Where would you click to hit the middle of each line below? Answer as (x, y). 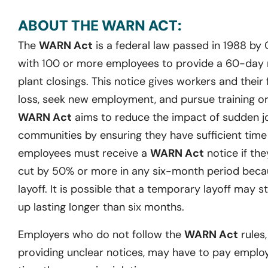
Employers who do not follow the (101, 234)
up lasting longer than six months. (101, 207)
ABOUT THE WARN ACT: (100, 25)
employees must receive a (84, 153)
